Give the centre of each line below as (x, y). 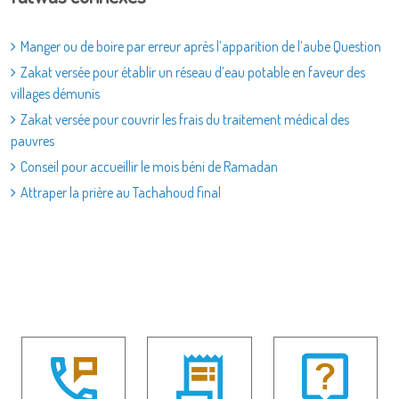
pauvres (33, 141)
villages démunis (55, 94)
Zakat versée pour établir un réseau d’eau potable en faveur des (193, 72)
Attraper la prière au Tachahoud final (121, 192)
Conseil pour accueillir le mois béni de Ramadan (149, 167)
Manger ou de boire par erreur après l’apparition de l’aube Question (201, 46)
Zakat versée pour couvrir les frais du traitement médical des (185, 119)
